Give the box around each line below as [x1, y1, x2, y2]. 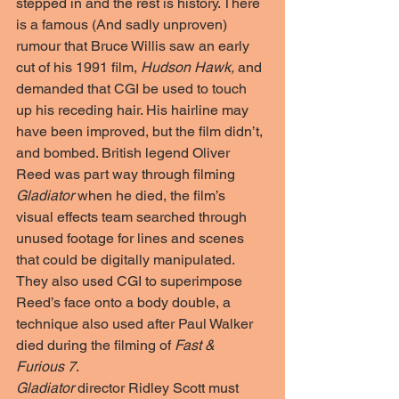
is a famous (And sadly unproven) [16, 16, 231, 33]
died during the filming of [16, 337, 175, 354]
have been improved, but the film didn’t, [16, 123, 266, 140]
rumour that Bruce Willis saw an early [16, 37, 253, 54]
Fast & [175, 337, 218, 354]
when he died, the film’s [74, 187, 229, 204]
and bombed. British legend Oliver [16, 144, 233, 161]
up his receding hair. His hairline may [16, 102, 252, 118]
